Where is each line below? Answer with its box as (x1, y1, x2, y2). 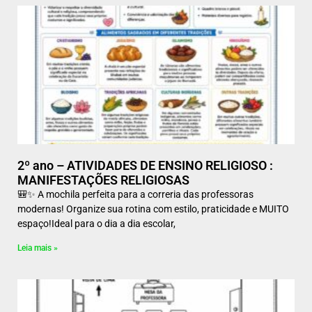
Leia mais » (17, 243, 58, 253)
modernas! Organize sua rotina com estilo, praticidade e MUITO (17, 203, 289, 214)
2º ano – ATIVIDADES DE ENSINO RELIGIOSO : (17, 158, 273, 173)
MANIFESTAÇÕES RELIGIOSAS (17, 173, 189, 187)
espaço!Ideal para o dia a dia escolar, (17, 218, 175, 229)
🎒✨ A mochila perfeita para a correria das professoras (17, 189, 253, 200)
